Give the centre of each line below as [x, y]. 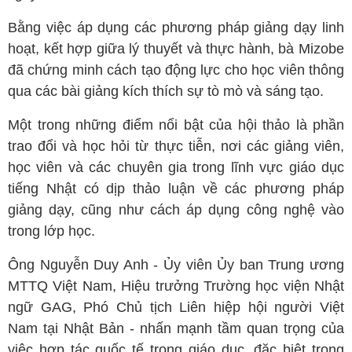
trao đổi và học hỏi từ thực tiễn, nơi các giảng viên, [176, 147]
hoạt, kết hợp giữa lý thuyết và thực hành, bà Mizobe [176, 49]
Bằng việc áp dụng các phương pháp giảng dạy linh [176, 28]
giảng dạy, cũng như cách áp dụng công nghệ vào [176, 210]
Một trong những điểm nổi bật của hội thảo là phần [176, 125]
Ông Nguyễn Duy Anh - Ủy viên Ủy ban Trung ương [176, 265]
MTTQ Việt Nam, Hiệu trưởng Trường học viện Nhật [176, 286]
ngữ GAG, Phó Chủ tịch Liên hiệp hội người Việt [176, 308]
